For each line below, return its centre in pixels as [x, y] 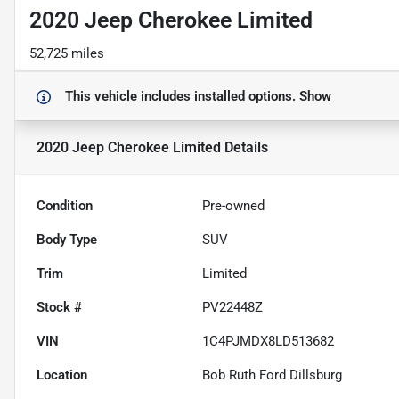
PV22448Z [233, 308]
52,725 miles [67, 54]
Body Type [67, 240]
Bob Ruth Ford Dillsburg [273, 375]
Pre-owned [234, 206]
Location [62, 375]
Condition [65, 206]
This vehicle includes [130, 97]
